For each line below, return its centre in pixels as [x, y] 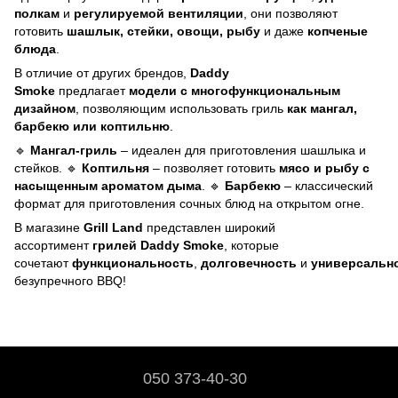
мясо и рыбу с [324, 168]
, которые [251, 245]
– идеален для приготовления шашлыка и [242, 150]
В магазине [49, 227]
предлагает [92, 91]
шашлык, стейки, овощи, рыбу [163, 31]
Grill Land [113, 227]
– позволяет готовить [214, 168]
